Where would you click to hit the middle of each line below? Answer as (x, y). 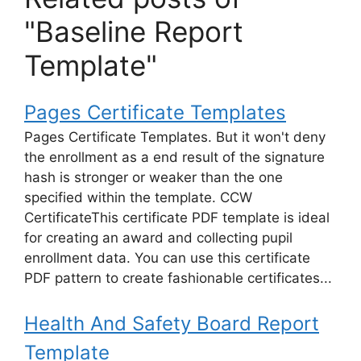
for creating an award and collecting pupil (158, 238)
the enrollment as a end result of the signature (174, 158)
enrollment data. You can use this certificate (167, 258)
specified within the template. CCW (138, 198)
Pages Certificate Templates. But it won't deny (175, 137)
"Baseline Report (134, 32)
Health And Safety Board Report (172, 323)
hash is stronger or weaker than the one (154, 178)
